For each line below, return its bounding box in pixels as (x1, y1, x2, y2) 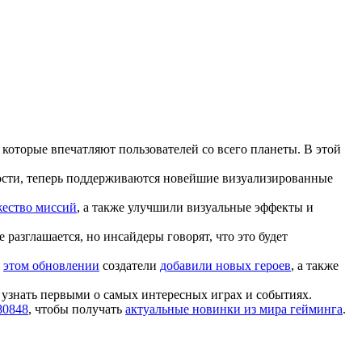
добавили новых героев (160, 258, 291, 272)
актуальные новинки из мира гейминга (125, 301, 343, 316)
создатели (99, 258, 160, 272)
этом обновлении (3, 258, 99, 272)
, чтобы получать (28, 301, 125, 316)
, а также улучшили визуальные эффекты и (77, 200, 314, 214)
